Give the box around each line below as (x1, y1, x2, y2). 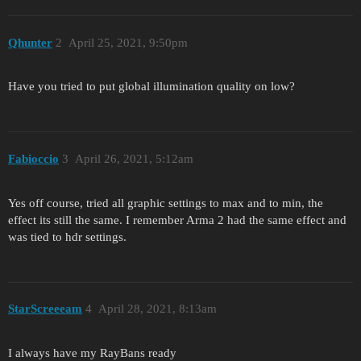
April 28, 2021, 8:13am (98, 302, 217, 316)
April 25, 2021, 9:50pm (68, 35, 188, 49)
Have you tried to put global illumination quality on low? (8, 80, 295, 93)
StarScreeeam (8, 302, 82, 316)
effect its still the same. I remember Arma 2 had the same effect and (8, 213, 346, 226)
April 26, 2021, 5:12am (74, 151, 193, 165)
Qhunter (8, 35, 52, 49)
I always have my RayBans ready (8, 346, 176, 359)
